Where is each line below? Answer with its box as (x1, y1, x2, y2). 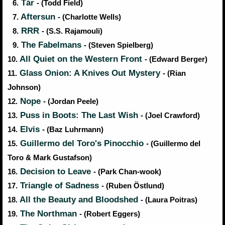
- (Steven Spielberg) (84, 41, 153, 50)
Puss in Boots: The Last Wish (18, 110, 141, 121)
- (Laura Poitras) (141, 196, 197, 204)
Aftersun (19, 12, 58, 22)
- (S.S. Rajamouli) (42, 27, 102, 36)
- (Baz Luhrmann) (42, 126, 103, 134)
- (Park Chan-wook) (93, 168, 161, 176)
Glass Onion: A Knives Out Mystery (17, 68, 163, 78)
